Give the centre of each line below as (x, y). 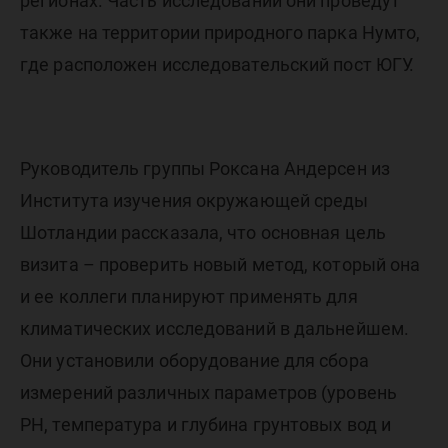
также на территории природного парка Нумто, (220, 32)
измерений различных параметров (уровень (208, 392)
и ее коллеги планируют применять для (189, 296)
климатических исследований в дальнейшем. (215, 328)
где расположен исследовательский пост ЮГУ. (217, 64)
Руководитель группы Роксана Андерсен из (205, 168)
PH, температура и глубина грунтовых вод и (206, 424)
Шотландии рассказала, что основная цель (203, 232)
